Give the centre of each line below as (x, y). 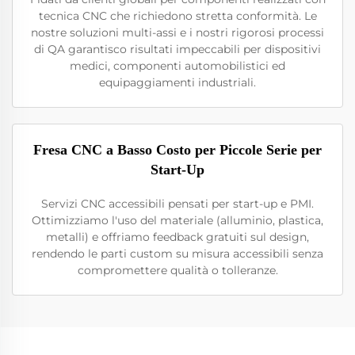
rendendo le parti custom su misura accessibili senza (177, 254)
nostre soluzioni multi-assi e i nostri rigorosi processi (177, 32)
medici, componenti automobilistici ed (177, 66)
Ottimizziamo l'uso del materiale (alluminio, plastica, (177, 220)
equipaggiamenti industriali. (177, 82)
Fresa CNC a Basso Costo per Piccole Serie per (177, 150)
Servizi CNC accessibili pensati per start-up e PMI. (177, 204)
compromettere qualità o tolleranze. (177, 270)
